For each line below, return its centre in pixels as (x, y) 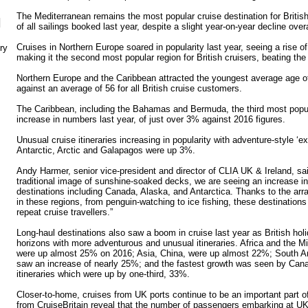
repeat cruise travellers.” (65, 212)
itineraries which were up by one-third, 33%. (103, 274)
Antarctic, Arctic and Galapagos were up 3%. (106, 150)
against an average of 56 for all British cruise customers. (129, 88)
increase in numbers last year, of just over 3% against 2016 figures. (151, 119)
